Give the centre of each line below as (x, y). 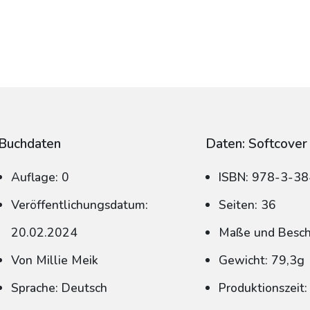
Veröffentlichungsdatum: (80, 205)
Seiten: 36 (248, 205)
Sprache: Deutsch (60, 288)
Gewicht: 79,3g (262, 260)
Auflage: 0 (40, 177)
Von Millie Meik (55, 260)
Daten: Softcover (257, 144)
